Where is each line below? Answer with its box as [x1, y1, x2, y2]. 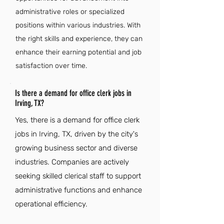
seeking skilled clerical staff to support [15, 171, 141, 180]
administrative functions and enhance [15, 185, 142, 194]
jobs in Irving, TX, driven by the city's [15, 129, 138, 138]
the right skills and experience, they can [15, 34, 142, 43]
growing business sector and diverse [15, 143, 137, 152]
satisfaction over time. [15, 61, 87, 70]
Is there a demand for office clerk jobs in [15, 88, 131, 98]
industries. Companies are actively [15, 157, 129, 166]
